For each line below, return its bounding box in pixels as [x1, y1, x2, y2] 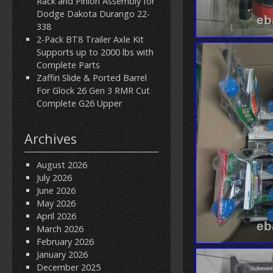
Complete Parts [37, 59, 100, 71]
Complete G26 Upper [37, 97, 122, 109]
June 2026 [37, 185, 76, 196]
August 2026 [37, 159, 87, 171]
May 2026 [37, 197, 76, 209]
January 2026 [37, 249, 88, 260]
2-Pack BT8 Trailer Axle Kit [37, 34, 144, 45]
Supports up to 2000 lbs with [37, 46, 154, 58]
